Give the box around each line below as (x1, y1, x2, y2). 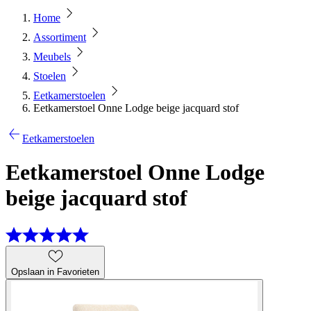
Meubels (33, 51, 71, 62)
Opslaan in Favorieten (11, 266, 99, 277)
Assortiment (33, 31, 86, 43)
